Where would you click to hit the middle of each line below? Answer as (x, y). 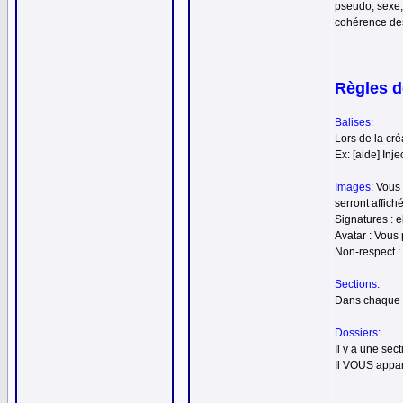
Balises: (354, 122)
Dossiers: (358, 333)
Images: (354, 187)
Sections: (357, 284)
